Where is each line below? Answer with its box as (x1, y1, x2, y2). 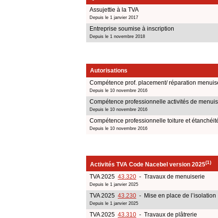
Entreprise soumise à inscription (90, 25, 174, 32)
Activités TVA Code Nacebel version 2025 (90, 161, 205, 168)
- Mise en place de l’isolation (136, 192, 216, 199)
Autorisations (90, 67, 127, 74)
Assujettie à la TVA (90, 6, 139, 13)
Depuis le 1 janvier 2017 (90, 15, 138, 20)
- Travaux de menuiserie (136, 173, 205, 180)
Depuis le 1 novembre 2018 (90, 34, 145, 39)
